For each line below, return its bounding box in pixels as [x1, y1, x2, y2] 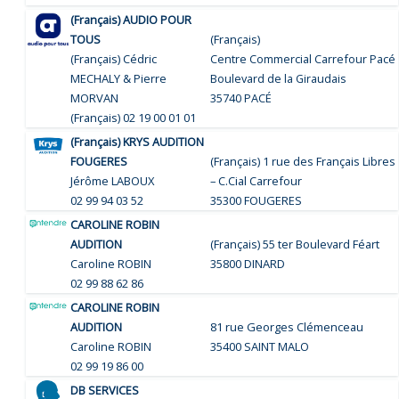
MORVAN [70, 89, 119, 106]
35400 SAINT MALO [210, 338, 310, 354]
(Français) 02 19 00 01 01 [70, 109, 197, 126]
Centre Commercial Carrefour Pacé [210, 50, 396, 67]
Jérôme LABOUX [70, 172, 155, 189]
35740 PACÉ [210, 89, 273, 106]
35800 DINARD [210, 255, 286, 272]
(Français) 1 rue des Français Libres [210, 152, 396, 169]
